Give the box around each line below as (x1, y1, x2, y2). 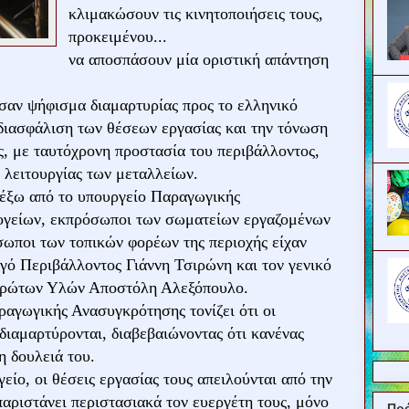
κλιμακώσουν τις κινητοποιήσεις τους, (68, 5, 323, 23)
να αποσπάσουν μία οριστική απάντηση (68, 50, 329, 68)
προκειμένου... (68, 27, 167, 46)
